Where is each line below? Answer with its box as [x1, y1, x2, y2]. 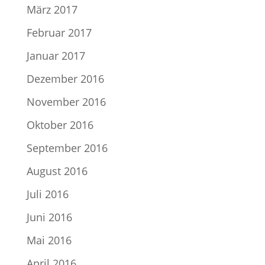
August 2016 [26, 164, 88, 178]
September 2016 [26, 141, 108, 155]
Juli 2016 [26, 187, 69, 201]
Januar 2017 [26, 49, 85, 63]
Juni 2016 [26, 210, 72, 224]
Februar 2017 [26, 25, 92, 40]
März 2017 [26, 2, 77, 17]
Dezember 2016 [26, 72, 104, 86]
